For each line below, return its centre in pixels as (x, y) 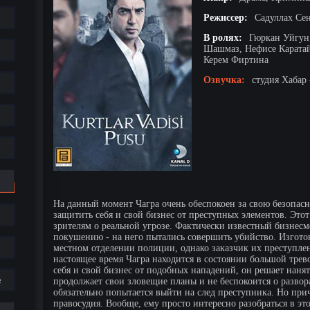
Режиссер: (226, 17)
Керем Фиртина (236, 60)
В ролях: (223, 37)
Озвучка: (224, 80)
